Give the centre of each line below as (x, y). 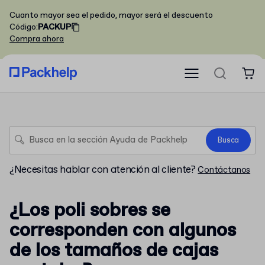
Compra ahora (37, 39)
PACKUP (54, 27)
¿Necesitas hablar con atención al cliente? (103, 170)
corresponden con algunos (123, 231)
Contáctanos (224, 170)
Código (23, 27)
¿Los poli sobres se (90, 211)
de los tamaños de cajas (114, 251)
